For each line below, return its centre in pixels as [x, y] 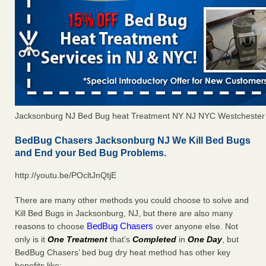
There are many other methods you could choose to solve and [132, 200]
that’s [120, 240]
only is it [31, 240]
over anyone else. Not [196, 227]
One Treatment [77, 240]
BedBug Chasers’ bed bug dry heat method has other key [123, 253]
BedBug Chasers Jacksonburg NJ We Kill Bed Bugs [133, 141]
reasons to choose [51, 227]
